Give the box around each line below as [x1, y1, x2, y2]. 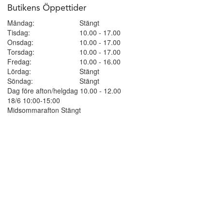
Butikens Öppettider [7, 3, 86, 13]
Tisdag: [7, 27, 30, 37]
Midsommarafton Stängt [7, 105, 81, 115]
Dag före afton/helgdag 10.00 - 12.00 [7, 85, 121, 95]
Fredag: [7, 56, 31, 66]
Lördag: [7, 66, 31, 76]
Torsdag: [7, 46, 34, 57]
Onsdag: [7, 37, 33, 47]
